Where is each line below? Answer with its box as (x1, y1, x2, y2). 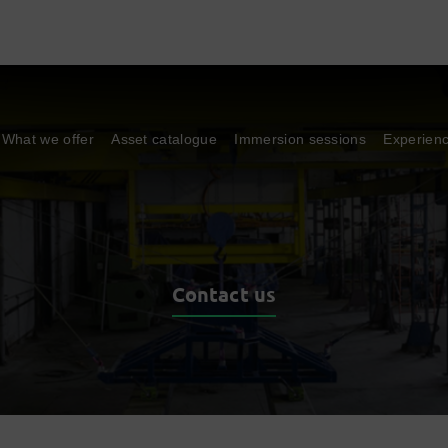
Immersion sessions (234, 131, 367, 147)
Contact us (172, 281, 276, 307)
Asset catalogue (111, 131, 217, 147)
